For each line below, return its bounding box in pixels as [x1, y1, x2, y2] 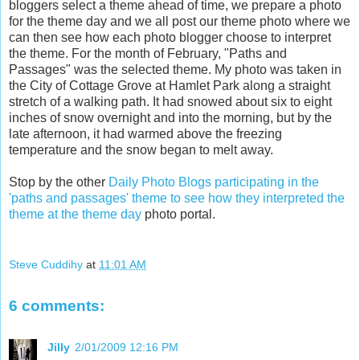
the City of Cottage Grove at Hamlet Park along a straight [9, 78, 330, 92]
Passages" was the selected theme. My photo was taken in [9, 62, 342, 76]
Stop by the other [9, 174, 108, 189]
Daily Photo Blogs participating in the [108, 174, 319, 189]
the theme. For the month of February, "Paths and [9, 46, 287, 60]
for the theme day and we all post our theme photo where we [9, 14, 350, 28]
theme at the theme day [9, 207, 141, 221]
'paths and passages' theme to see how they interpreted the [9, 190, 345, 205]
